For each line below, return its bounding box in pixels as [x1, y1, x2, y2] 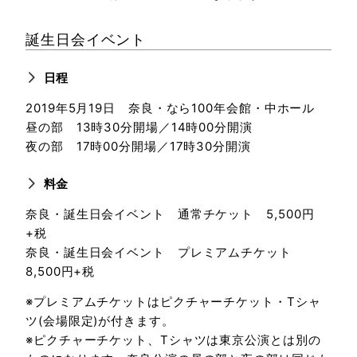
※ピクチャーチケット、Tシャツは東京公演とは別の [25, 331, 321, 347]
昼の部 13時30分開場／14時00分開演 [25, 120, 253, 135]
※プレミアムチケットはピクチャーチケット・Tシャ [25, 293, 321, 309]
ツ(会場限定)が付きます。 [25, 312, 175, 328]
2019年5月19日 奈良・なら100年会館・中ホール [25, 100, 316, 116]
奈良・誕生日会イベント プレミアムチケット [25, 245, 304, 260]
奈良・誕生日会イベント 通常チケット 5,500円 [25, 206, 315, 222]
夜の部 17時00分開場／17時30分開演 [25, 139, 251, 154]
